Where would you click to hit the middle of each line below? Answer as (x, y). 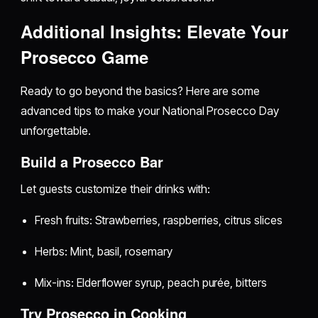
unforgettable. (56, 130)
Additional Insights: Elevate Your (155, 31)
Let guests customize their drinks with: (116, 188)
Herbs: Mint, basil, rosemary (104, 251)
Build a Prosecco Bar (92, 161)
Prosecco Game (85, 56)
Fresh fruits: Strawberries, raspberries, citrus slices (159, 220)
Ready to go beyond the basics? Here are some (141, 91)
